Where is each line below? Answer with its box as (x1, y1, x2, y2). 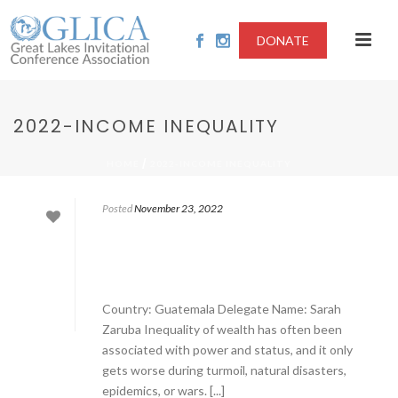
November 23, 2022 (134, 202, 223, 215)
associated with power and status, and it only (102, 342, 353, 357)
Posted (102, 202, 132, 215)
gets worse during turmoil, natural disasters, (102, 362, 346, 378)
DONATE (257, 33, 309, 48)
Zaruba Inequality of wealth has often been (102, 322, 342, 337)
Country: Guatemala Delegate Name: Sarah (102, 301, 341, 316)
